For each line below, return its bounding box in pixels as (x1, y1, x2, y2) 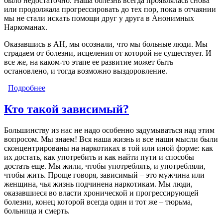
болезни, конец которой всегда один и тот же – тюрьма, (4, 197, 193, 206)
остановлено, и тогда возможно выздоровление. (4, 66, 167, 75)
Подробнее (8, 83, 45, 92)
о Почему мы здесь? (45, 83, 113, 92)
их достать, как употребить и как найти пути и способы (4, 152, 194, 161)
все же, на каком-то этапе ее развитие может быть (4, 57, 173, 66)
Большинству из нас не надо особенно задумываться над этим (4, 125, 215, 134)
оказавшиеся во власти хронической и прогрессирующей (4, 188, 199, 197)
